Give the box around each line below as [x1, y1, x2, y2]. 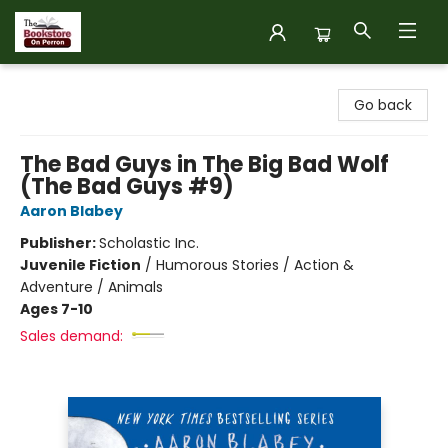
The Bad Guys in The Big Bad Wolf [20, 149, 389, 180]
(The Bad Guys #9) [20, 171, 234, 202]
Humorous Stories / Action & [156, 255, 354, 275]
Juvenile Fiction [20, 255, 141, 275]
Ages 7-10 [20, 299, 93, 319]
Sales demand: [20, 326, 123, 346]
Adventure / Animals [20, 277, 163, 297]
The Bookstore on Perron [15, 73, 186, 93]
